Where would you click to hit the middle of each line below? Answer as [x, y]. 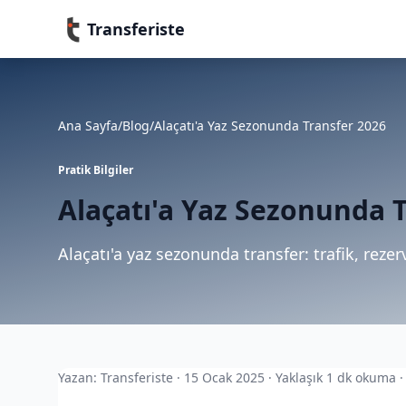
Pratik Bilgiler [96, 170]
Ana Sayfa [88, 126]
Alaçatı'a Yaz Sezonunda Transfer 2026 [270, 126]
